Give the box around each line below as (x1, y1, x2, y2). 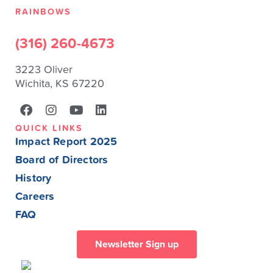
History (15, 172, 52, 185)
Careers (15, 190, 55, 204)
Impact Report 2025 (15, 135, 118, 149)
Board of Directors (15, 154, 108, 167)
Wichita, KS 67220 (15, 77, 104, 90)
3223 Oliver (15, 63, 73, 76)
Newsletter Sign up (94, 238, 179, 251)
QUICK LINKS (15, 123, 83, 134)
